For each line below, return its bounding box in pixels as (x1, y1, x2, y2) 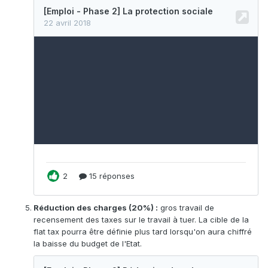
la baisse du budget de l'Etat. (33, 238, 142, 248)
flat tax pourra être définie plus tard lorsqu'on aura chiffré (33, 226, 252, 236)
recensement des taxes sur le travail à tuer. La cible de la (33, 214, 249, 224)
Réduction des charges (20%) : (33, 202, 158, 212)
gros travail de (158, 202, 214, 212)
